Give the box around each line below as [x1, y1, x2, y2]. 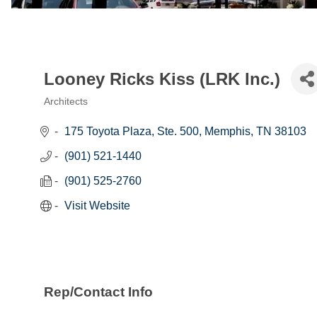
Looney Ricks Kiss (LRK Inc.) [44, 69, 280, 88]
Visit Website [64, 200, 130, 212]
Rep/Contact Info [44, 284, 153, 299]
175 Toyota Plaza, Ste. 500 [64, 125, 199, 138]
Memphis [204, 125, 250, 138]
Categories [43, 106, 114, 122]
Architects [44, 96, 88, 108]
